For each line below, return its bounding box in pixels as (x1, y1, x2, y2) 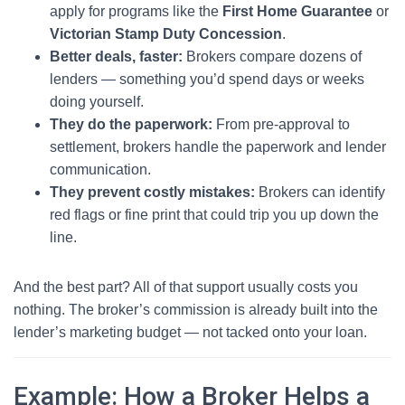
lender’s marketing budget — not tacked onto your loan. (14, 325, 367, 340)
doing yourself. (50, 94, 144, 109)
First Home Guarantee (222, 4, 372, 19)
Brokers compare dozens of (183, 49, 362, 64)
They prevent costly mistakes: (50, 184, 255, 200)
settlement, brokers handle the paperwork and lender (50, 139, 386, 155)
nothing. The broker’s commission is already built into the (14, 302, 378, 317)
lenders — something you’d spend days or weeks (50, 71, 364, 87)
